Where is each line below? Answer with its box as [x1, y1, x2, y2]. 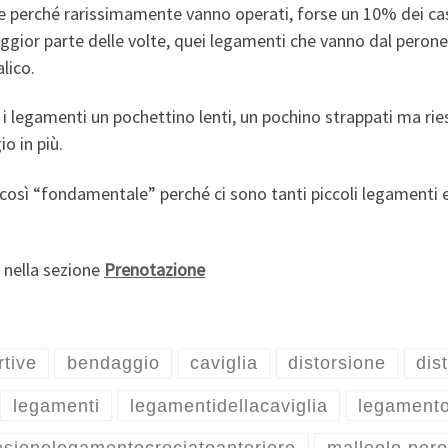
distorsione [287, 353, 386, 374]
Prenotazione [104, 258, 205, 282]
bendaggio [66, 353, 160, 374]
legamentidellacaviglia [129, 395, 328, 416]
